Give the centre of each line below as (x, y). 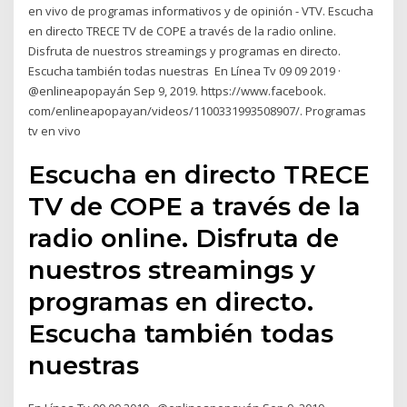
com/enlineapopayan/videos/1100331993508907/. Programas (198, 110)
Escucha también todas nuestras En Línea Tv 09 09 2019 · (185, 70)
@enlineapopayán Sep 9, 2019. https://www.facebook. (178, 90)
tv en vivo (56, 130)
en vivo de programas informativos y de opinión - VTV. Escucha (201, 10)
